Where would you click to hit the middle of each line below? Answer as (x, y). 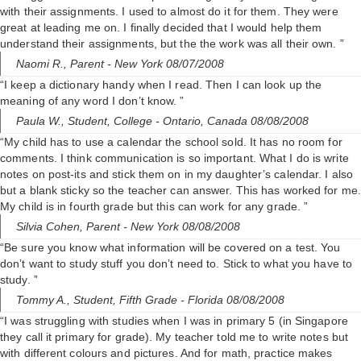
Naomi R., (43, 64)
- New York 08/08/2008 (182, 227)
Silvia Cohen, (51, 227)
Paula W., (42, 121)
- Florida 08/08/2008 (232, 300)
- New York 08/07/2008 (166, 64)
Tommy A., (45, 300)
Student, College (112, 121)
